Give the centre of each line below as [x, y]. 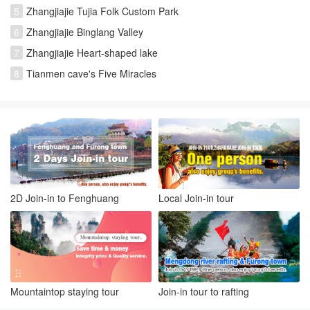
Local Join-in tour [196, 198]
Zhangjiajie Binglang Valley [85, 31]
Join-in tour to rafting [204, 291]
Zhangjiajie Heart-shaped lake [92, 52]
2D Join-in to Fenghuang [65, 198]
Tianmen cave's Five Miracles [91, 73]
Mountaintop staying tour [65, 291]
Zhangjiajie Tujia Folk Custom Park [102, 11]
